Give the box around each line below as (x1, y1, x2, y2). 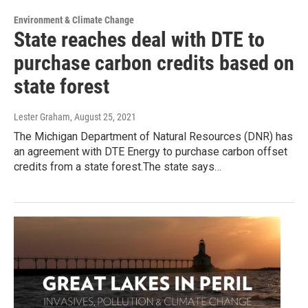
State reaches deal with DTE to (14, 27, 265, 52)
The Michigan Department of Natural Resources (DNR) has (14, 129, 293, 143)
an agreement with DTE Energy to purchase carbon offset (14, 144, 287, 158)
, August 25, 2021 (70, 111, 136, 122)
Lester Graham (14, 111, 70, 122)
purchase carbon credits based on (14, 50, 294, 75)
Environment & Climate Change (14, 14, 134, 25)
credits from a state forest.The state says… (14, 159, 221, 173)
